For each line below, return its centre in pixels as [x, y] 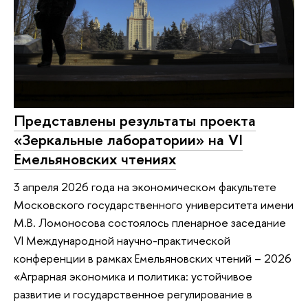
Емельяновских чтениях [95, 158]
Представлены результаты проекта [135, 120]
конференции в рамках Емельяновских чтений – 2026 [153, 258]
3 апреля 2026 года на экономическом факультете [145, 186]
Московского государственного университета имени [154, 204]
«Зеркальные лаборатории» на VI [128, 139]
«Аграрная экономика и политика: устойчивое [133, 276]
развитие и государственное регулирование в [133, 294]
